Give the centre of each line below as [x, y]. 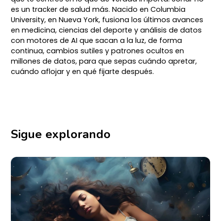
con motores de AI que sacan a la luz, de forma [97, 40]
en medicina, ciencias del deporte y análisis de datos [107, 30]
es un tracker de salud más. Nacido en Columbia [98, 9]
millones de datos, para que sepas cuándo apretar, [104, 61]
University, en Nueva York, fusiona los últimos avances [107, 19]
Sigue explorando [61, 134]
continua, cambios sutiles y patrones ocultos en [98, 51]
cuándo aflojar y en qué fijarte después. [83, 71]
